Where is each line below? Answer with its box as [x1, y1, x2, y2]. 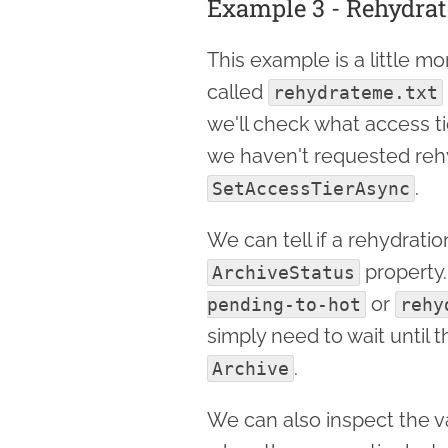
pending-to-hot [207, 293, 361, 315]
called [207, 79, 268, 104]
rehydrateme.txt [273, 81, 438, 103]
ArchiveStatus [212, 261, 355, 283]
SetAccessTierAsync [212, 177, 410, 199]
